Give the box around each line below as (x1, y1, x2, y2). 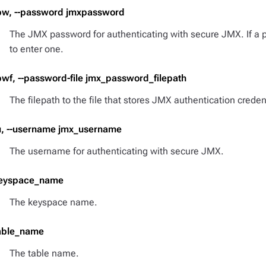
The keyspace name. (9, 197, 97, 208)
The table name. (9, 248, 79, 259)
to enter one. (9, 43, 64, 55)
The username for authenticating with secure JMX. (9, 145, 224, 157)
